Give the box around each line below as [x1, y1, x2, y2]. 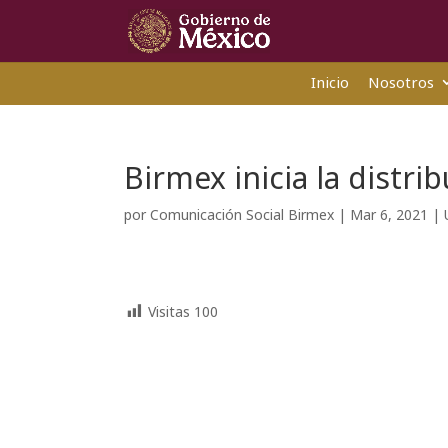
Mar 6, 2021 [350, 205, 429, 225]
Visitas [148, 302, 191, 322]
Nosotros [367, 72, 434, 92]
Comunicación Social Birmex [150, 205, 335, 225]
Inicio [310, 72, 349, 92]
